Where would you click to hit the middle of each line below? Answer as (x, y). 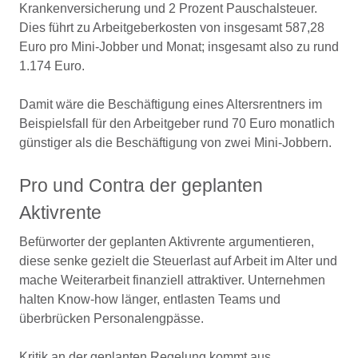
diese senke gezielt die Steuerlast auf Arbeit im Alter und (178, 261)
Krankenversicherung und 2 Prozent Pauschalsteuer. (168, 8)
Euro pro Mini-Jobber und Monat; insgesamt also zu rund (179, 47)
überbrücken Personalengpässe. (111, 318)
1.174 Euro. (52, 66)
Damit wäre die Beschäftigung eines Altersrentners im (171, 104)
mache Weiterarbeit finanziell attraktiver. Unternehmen (172, 280)
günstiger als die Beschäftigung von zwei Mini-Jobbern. (175, 143)
